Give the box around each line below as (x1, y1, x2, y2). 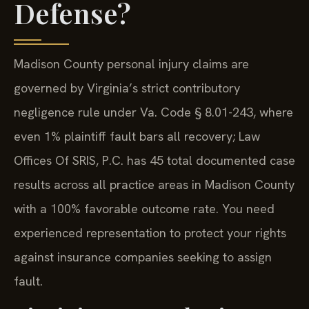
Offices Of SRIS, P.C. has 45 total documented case (14, 152, 295, 169)
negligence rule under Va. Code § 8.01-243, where (14, 104, 293, 121)
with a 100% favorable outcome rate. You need (14, 201, 275, 217)
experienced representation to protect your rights (14, 225, 286, 241)
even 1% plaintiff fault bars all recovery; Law (14, 128, 260, 145)
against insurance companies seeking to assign (14, 249, 272, 266)
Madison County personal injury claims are (14, 56, 249, 72)
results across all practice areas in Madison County (14, 177, 295, 193)
